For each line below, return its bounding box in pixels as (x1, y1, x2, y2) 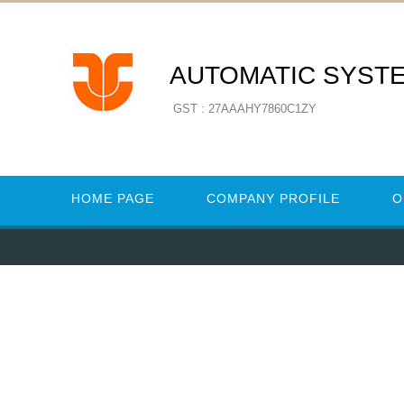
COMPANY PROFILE (207, 191, 340, 206)
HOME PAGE (71, 191, 154, 206)
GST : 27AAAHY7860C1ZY (173, 102, 317, 115)
